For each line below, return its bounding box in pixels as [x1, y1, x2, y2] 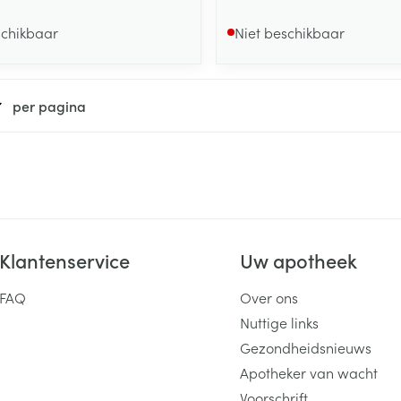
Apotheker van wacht [239, 362, 378, 382]
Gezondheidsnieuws [239, 337, 371, 357]
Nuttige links [239, 311, 319, 332]
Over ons [239, 286, 298, 307]
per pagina [13, 95, 86, 115]
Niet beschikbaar [234, 21, 345, 42]
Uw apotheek [239, 245, 357, 274]
